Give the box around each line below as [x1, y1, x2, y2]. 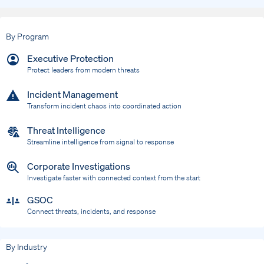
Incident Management [27, 88, 118, 101]
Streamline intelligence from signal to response [27, 137, 174, 147]
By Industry [6, 241, 47, 252]
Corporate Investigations [27, 160, 130, 173]
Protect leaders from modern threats [27, 65, 140, 75]
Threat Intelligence [27, 124, 105, 137]
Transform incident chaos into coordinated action [27, 101, 181, 111]
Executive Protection [27, 52, 114, 65]
